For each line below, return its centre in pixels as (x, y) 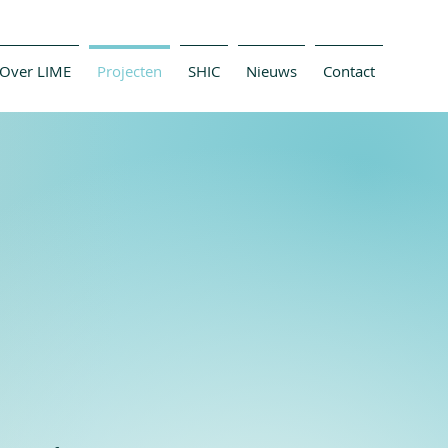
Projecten (129, 71)
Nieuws (271, 71)
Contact (349, 71)
